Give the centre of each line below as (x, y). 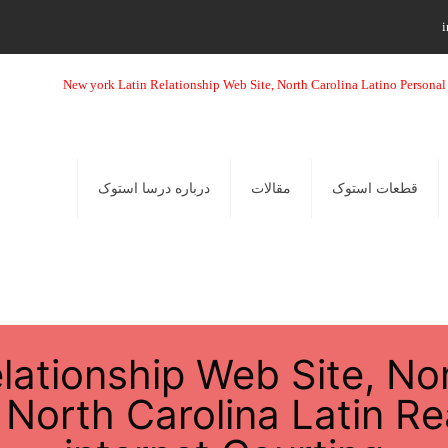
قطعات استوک (375, 188)
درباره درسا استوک (154, 188)
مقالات (271, 188)
